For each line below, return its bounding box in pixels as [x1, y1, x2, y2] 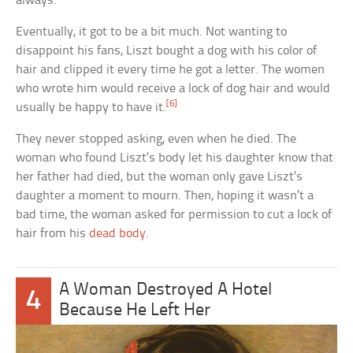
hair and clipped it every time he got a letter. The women [16, 63, 325, 77]
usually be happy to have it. [16, 101, 167, 115]
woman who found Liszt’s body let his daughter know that [16, 151, 334, 165]
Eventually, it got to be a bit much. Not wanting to [16, 25, 288, 39]
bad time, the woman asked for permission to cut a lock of [16, 208, 333, 222]
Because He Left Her [59, 302, 211, 321]
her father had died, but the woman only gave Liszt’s [16, 170, 303, 184]
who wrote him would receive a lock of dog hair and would [16, 82, 331, 96]
